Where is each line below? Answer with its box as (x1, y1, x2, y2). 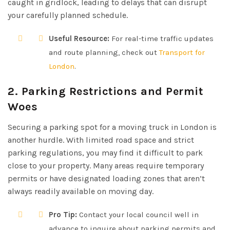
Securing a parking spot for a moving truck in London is (8, 122, 217, 132)
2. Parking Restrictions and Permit (8, 84, 203, 98)
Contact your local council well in (77, 209, 199, 219)
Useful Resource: (49, 33, 109, 43)
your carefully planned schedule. (8, 10, 128, 20)
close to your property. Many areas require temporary (8, 160, 204, 170)
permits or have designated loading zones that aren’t (8, 173, 205, 183)
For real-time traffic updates (109, 33, 214, 43)
